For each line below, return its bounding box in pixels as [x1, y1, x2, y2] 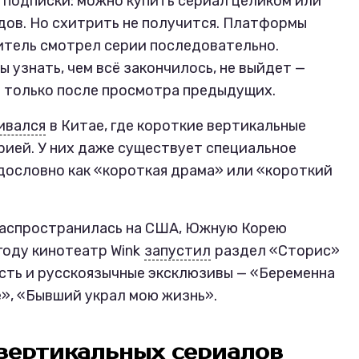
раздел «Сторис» [212, 242, 340, 260]
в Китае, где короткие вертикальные [46, 117, 306, 135]
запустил [144, 242, 211, 260]
